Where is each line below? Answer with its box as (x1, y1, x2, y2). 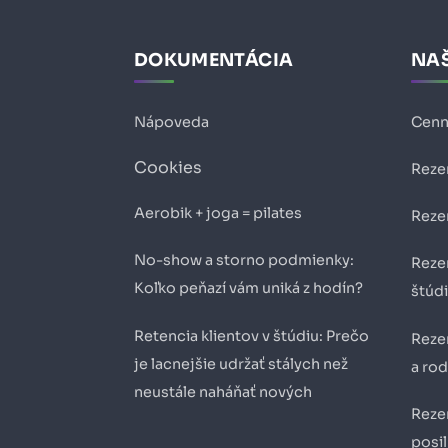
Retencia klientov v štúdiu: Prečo (134, 327, 369, 346)
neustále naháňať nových (134, 383, 312, 402)
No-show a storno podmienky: (134, 251, 354, 270)
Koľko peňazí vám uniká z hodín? (134, 279, 363, 298)
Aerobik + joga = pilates (134, 204, 302, 223)
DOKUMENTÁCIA (134, 48, 294, 71)
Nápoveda (134, 113, 209, 132)
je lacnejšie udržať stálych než (134, 355, 348, 374)
